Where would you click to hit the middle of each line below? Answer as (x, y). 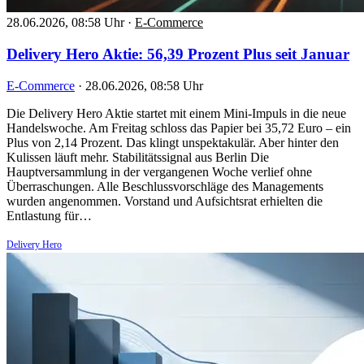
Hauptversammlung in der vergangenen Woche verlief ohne (159, 171)
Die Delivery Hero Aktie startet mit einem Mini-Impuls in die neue (176, 113)
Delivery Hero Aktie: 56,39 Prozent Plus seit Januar (178, 54)
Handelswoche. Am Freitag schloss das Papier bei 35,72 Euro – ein (179, 128)
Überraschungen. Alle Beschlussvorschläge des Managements (165, 186)
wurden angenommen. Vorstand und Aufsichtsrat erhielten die (165, 201)
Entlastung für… (49, 215)
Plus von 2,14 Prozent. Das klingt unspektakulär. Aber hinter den (173, 142)
